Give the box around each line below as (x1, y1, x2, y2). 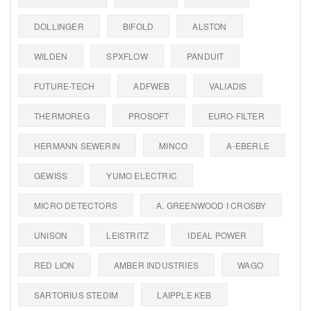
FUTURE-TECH (34, 79, 95, 92)
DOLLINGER (34, 19, 84, 32)
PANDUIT (187, 49, 224, 62)
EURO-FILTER (208, 109, 264, 121)
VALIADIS (208, 79, 247, 92)
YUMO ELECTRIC (106, 169, 178, 181)
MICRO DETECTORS (34, 199, 117, 211)
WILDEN (34, 49, 68, 62)
